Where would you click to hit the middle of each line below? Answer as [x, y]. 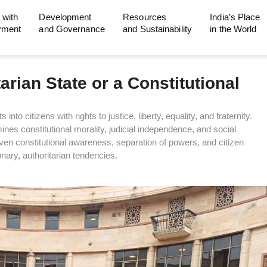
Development [65, 17]
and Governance [72, 29]
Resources [145, 17]
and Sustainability [157, 29]
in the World [233, 29]
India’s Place [235, 17]
